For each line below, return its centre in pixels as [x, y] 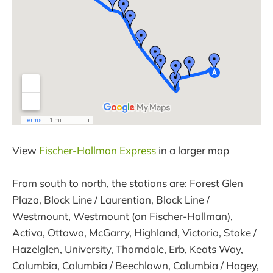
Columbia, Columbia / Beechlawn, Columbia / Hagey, [136, 265]
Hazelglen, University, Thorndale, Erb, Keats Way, [128, 249]
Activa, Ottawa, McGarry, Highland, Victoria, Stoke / [134, 232]
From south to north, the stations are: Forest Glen [128, 183]
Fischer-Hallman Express [97, 150]
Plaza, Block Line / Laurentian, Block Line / [111, 199]
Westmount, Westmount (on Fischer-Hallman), [122, 216]
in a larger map [193, 150]
